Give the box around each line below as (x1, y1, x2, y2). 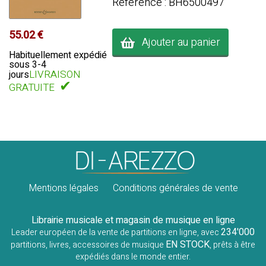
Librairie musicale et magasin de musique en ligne (31, 213, 235, 227)
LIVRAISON (28, 66, 80, 82)
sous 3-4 (8, 57, 46, 72)
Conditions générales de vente (112, 181, 238, 195)
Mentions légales (28, 181, 99, 195)
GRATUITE (8, 80, 55, 95)
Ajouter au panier (134, 34, 220, 50)
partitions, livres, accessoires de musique (11, 239, 166, 251)
